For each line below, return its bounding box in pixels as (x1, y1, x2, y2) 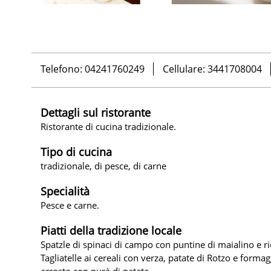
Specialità (41, 183, 90, 198)
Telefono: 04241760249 (41, 62, 145, 76)
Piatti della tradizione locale (41, 223, 181, 238)
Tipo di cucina (41, 144, 112, 159)
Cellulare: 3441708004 (163, 62, 262, 76)
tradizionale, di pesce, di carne (41, 159, 166, 172)
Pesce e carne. (41, 198, 99, 211)
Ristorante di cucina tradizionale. (41, 120, 176, 132)
